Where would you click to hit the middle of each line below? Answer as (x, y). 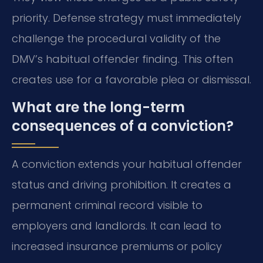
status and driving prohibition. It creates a (122, 184)
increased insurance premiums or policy (117, 246)
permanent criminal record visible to (107, 205)
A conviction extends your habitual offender (127, 164)
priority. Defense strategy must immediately (127, 18)
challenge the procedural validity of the (116, 38)
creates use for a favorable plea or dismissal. (131, 79)
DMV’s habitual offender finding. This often (122, 59)
